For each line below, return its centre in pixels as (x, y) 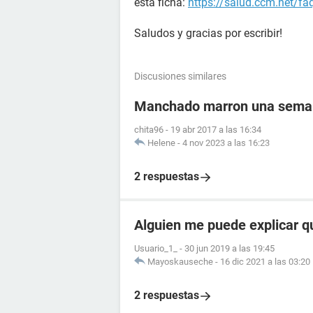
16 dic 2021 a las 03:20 (265, 262)
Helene (161, 143)
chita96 (149, 130)
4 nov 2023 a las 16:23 (226, 143)
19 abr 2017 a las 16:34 (216, 130)
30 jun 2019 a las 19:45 (230, 248)
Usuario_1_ (156, 248)
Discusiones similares (180, 76)
